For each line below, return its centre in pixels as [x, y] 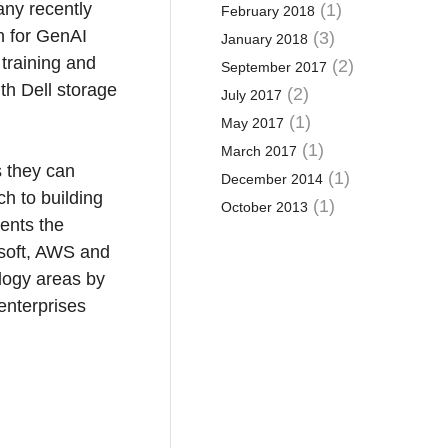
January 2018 [264, 39]
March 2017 [258, 151]
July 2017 [251, 95]
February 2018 [267, 11]
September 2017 [273, 67]
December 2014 [271, 179]
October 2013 [264, 207]
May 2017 [252, 123]
